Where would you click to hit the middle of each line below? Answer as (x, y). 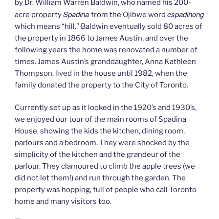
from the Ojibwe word (129, 14)
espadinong (186, 14)
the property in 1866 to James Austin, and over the (101, 38)
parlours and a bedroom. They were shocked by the (102, 143)
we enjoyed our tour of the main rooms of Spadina (100, 119)
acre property (39, 14)
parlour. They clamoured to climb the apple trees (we (105, 166)
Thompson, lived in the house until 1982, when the (101, 73)
